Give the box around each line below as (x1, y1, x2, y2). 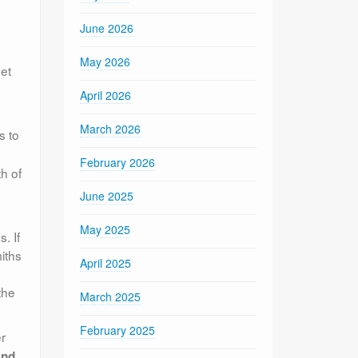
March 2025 (80, 288, 141, 304)
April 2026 (80, 86, 132, 103)
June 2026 (80, 19, 134, 36)
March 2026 (80, 120, 141, 137)
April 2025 (80, 254, 132, 271)
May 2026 (80, 53, 131, 70)
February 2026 (80, 153, 156, 170)
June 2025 (80, 187, 134, 204)
